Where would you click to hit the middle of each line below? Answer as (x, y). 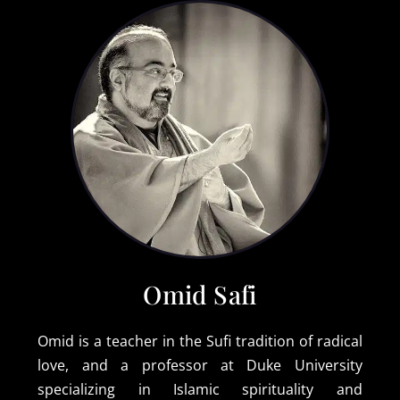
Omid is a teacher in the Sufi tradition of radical (200, 342)
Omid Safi (200, 295)
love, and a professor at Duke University (200, 366)
